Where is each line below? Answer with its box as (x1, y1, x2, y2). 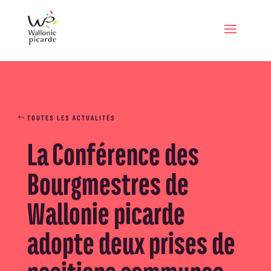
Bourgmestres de (27, 166, 189, 200)
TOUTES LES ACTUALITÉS (27, 113, 116, 122)
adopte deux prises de (27, 226, 235, 260)
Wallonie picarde (27, 196, 185, 230)
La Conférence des (27, 137, 199, 171)
